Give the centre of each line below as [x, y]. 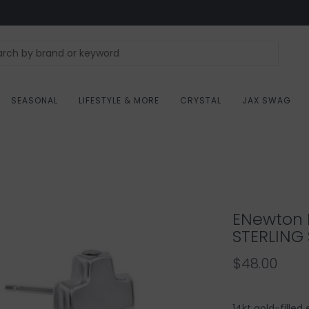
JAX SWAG [266, 100]
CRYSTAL [200, 100]
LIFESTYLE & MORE [119, 100]
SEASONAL [34, 100]
